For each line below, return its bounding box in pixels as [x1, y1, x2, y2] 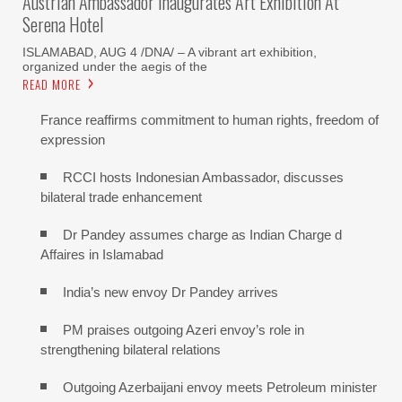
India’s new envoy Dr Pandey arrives [63, 284, 278, 300]
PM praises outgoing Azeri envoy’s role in [63, 321, 304, 337]
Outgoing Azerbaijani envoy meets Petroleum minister [63, 379, 377, 395]
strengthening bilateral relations [40, 341, 221, 357]
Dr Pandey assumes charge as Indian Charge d [63, 226, 342, 242]
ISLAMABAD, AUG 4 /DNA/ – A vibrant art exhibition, [22, 44, 317, 59]
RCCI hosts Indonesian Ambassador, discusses [63, 169, 344, 185]
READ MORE [22, 74, 81, 93]
